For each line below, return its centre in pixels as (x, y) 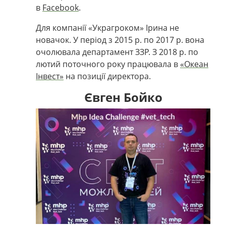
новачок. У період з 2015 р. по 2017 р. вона (120, 40)
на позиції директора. (107, 76)
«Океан (194, 64)
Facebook (61, 7)
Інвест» (50, 76)
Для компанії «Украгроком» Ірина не (107, 27)
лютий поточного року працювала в (108, 64)
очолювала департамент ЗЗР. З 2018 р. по (117, 52)
